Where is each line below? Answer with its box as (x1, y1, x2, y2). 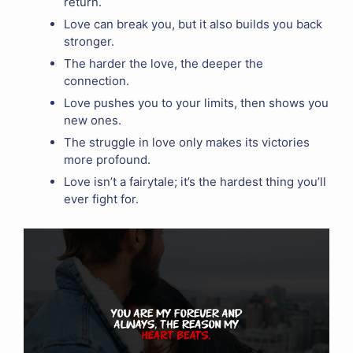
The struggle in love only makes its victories (64, 135, 310, 150)
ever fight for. (64, 191, 139, 207)
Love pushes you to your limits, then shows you (64, 95, 329, 111)
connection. (64, 73, 129, 89)
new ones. (64, 113, 121, 128)
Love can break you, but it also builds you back (64, 17, 322, 32)
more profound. (64, 152, 150, 168)
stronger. (64, 34, 114, 50)
